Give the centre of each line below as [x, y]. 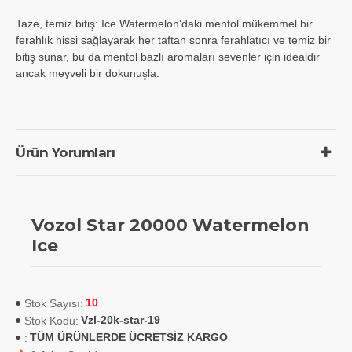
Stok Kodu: [51, 320]
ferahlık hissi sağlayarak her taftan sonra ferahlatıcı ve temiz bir [173, 40]
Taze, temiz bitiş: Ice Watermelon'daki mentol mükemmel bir [164, 23]
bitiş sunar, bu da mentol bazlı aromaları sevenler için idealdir [168, 56]
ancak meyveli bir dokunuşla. [88, 73]
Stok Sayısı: [54, 303]
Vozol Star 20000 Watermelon [170, 225]
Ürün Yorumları [65, 152]
